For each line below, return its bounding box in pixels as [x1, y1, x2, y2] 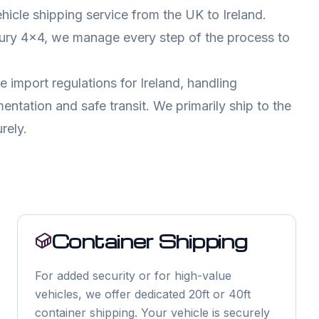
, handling [180, 75, 237, 90]
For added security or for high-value [35, 268, 231, 283]
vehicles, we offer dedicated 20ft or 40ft [35, 287, 251, 301]
